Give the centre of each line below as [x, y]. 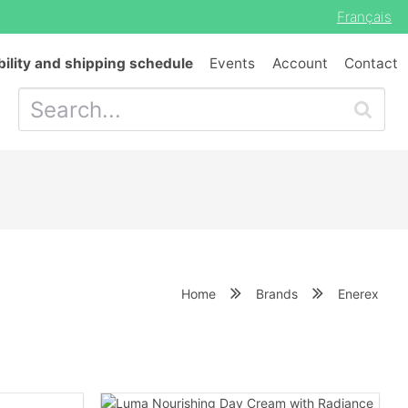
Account [300, 63]
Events [233, 63]
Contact [371, 63]
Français [364, 17]
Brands [277, 293]
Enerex [358, 293]
